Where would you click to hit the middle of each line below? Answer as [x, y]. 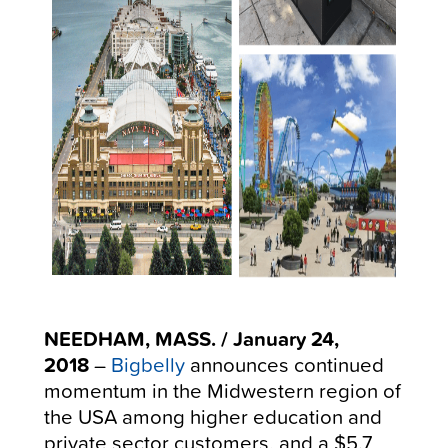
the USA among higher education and [213, 416]
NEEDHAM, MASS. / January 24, [192, 338]
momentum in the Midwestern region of [223, 390]
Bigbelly [148, 364]
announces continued [285, 364]
